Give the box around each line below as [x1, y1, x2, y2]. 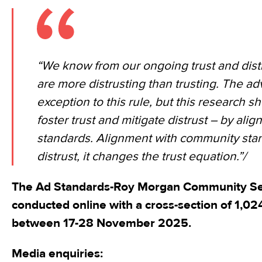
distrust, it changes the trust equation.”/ [37, 149, 246, 164]
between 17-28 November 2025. [12, 215, 191, 230]
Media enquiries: [12, 246, 103, 261]
